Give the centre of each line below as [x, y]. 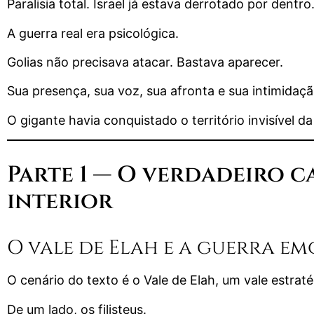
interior [60, 202]
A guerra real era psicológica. [93, 33]
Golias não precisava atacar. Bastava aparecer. [145, 62]
